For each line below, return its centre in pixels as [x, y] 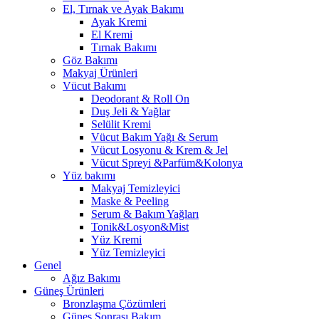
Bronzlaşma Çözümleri [114, 303]
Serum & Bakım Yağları [145, 214]
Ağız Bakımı [91, 278]
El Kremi [112, 34]
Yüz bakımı [89, 175]
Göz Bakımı [90, 60]
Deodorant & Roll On [140, 98]
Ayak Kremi [119, 21]
